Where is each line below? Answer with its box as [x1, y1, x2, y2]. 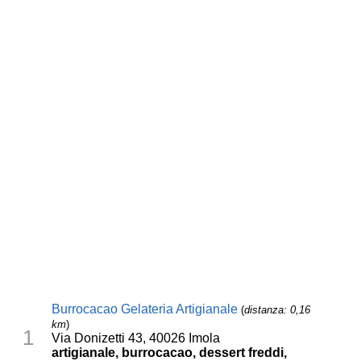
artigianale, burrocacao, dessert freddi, [52, 345, 288, 359]
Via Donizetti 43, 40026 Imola [52, 330, 221, 345]
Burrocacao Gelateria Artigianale [52, 301, 239, 316]
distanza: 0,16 [244, 303, 311, 316]
